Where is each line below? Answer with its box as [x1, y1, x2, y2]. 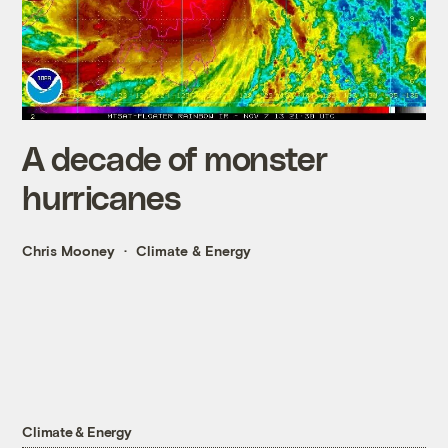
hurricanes [22, 177, 181, 217]
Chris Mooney [22, 242, 116, 260]
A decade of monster [22, 138, 327, 178]
